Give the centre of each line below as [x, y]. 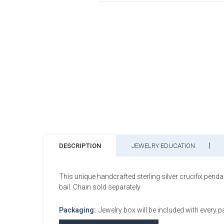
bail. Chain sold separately [100, 187]
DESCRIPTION [80, 145]
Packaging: [77, 210]
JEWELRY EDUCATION [163, 145]
